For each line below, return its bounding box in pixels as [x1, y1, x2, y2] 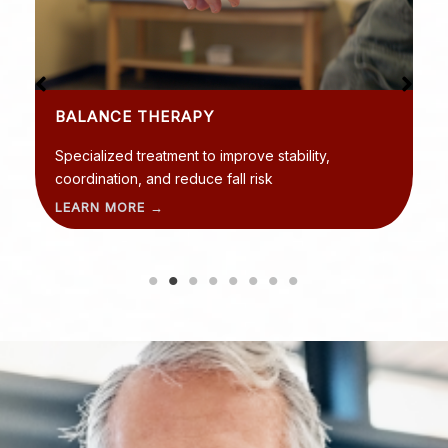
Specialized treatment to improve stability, [55, 146, 330, 164]
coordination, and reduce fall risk [55, 169, 273, 187]
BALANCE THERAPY [55, 106, 214, 126]
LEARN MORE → [55, 199, 164, 215]
